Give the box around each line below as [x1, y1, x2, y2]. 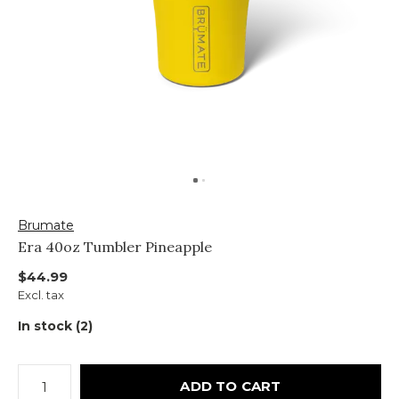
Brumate [18, 217, 74, 233]
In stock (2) [18, 318, 93, 334]
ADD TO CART [180, 378, 281, 395]
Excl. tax [18, 288, 64, 302]
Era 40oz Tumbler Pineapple [18, 238, 212, 256]
